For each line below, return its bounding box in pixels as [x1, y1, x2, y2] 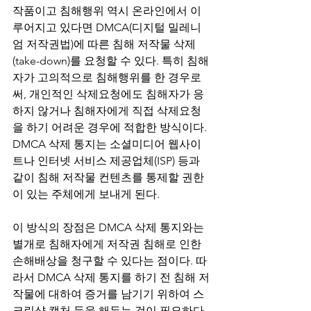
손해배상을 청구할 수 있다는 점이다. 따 [12, 254, 207, 267]
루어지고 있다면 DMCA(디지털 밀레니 [12, 21, 201, 34]
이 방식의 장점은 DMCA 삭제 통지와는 [12, 221, 207, 234]
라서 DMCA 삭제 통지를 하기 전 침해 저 [12, 271, 210, 284]
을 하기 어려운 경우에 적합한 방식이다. [12, 121, 210, 134]
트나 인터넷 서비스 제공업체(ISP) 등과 [12, 154, 203, 167]
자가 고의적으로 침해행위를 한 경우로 [12, 71, 201, 84]
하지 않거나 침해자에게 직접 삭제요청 [12, 104, 201, 117]
